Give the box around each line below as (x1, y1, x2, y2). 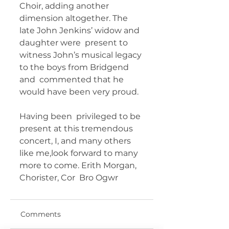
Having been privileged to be (19, 111, 143, 122)
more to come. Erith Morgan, (19, 161, 139, 171)
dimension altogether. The (19, 13, 130, 24)
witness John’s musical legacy (19, 50, 144, 60)
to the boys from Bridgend (19, 62, 131, 73)
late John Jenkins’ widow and (19, 26, 142, 36)
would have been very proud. (19, 87, 141, 97)
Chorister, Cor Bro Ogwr (122, 173, 136, 183)
